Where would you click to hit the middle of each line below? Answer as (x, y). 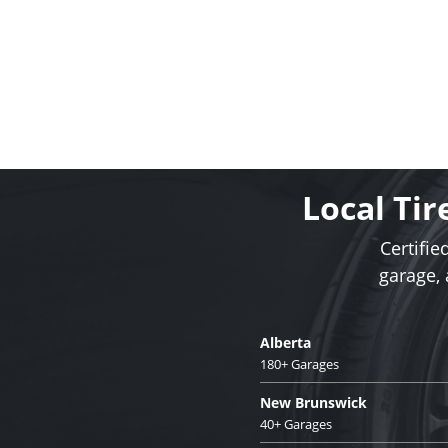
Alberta (285, 342)
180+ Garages (299, 363)
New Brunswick (313, 402)
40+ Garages (296, 423)
